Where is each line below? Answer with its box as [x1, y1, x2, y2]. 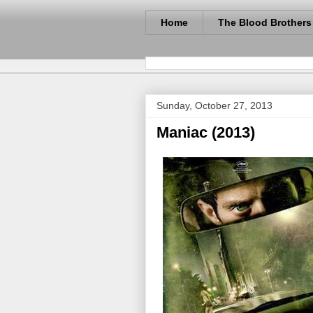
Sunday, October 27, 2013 [156, 99, 272, 111]
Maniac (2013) [156, 123, 255, 141]
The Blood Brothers [218, 17, 312, 29]
